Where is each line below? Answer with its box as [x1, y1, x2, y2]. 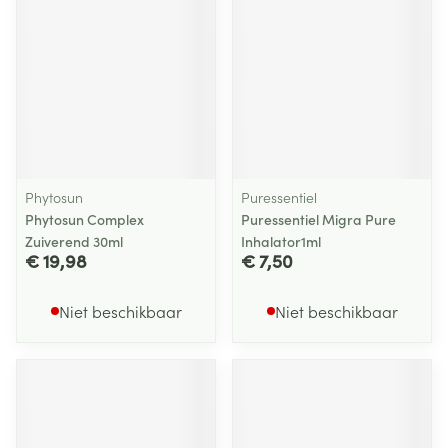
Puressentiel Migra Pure [241, 209, 396, 229]
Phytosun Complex [25, 209, 144, 229]
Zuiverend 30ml [25, 231, 123, 251]
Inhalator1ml [241, 231, 321, 251]
